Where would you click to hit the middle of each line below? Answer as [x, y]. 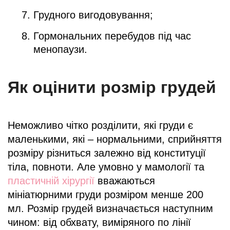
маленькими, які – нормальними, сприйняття [115, 139]
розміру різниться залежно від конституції [107, 153]
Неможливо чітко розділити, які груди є [100, 125]
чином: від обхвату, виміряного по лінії [99, 222]
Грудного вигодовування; [93, 15]
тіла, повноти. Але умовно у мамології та [106, 167]
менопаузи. [60, 49]
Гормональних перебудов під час [112, 36]
